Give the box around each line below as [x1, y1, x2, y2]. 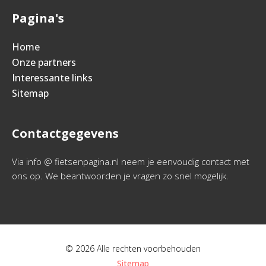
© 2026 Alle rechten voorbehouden [65, 243, 201, 254]
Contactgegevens [12, 125, 119, 141]
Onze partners [12, 56, 76, 69]
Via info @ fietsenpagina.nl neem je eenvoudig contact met [12, 156, 249, 167]
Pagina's [12, 10, 64, 26]
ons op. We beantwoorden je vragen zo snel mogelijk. [12, 170, 229, 182]
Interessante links [12, 71, 93, 84]
